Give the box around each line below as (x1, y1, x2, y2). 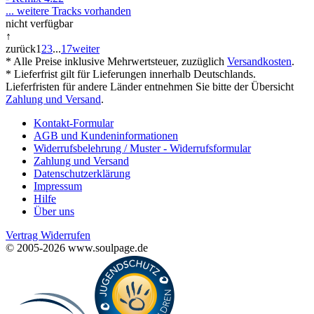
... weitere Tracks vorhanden (6, 5, 131, 17)
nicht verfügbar (6, 18, 73, 29)
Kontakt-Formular (34, 117, 114, 129)
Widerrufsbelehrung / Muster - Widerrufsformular (34, 142, 251, 154)
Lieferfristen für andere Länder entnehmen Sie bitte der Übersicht (6, 81, 294, 93)
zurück (6, 43, 36, 55)
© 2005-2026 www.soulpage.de (6, 242, 148, 254)
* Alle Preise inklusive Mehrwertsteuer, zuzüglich (6, 55, 227, 67)
